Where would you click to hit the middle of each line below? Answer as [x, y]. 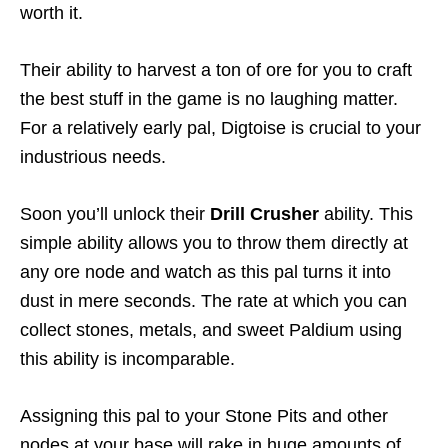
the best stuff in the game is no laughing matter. [209, 98]
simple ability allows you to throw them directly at [214, 242]
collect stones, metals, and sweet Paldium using [211, 329]
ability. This [366, 213]
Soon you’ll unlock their [115, 213]
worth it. [51, 12]
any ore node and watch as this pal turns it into [205, 271]
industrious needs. [93, 156]
